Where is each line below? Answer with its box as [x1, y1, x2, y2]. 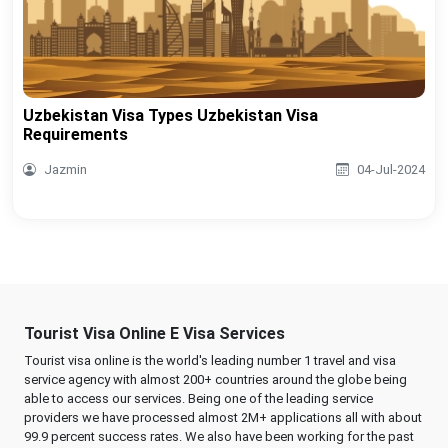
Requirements [23, 125, 128, 145]
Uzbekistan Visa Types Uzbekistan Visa [23, 106, 318, 126]
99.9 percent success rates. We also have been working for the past [24, 429, 414, 445]
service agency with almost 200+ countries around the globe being [24, 372, 407, 388]
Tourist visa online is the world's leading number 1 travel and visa [24, 353, 396, 369]
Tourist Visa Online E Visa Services [24, 324, 285, 344]
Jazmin [44, 162, 87, 178]
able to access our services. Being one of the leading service [24, 391, 373, 407]
